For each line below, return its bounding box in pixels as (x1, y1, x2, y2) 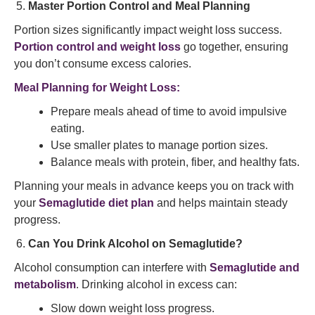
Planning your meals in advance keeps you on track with (14, 180, 294, 192)
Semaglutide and (210, 262, 300, 274)
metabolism (14, 278, 76, 290)
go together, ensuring (181, 41, 288, 53)
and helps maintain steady (154, 197, 288, 209)
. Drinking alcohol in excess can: (76, 278, 237, 290)
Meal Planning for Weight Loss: (14, 82, 180, 94)
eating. (51, 122, 84, 134)
